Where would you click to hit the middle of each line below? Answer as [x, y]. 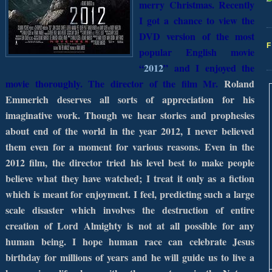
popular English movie [197, 52]
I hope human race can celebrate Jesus [163, 242]
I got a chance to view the [197, 21]
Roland [239, 84]
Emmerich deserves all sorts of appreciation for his [130, 100]
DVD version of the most [197, 36]
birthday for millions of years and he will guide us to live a [130, 257]
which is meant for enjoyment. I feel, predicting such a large [130, 194]
